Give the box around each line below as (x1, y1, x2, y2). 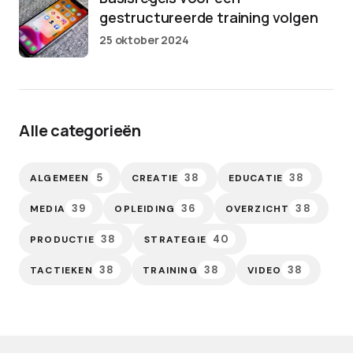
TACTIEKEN (30, 263, 93, 277)
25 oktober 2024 (99, 32, 189, 47)
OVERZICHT (225, 202, 290, 215)
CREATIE (131, 171, 179, 184)
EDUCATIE (228, 171, 284, 184)
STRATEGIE (144, 232, 207, 246)
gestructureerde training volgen (99, 8, 318, 27)
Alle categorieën (19, 120, 141, 141)
